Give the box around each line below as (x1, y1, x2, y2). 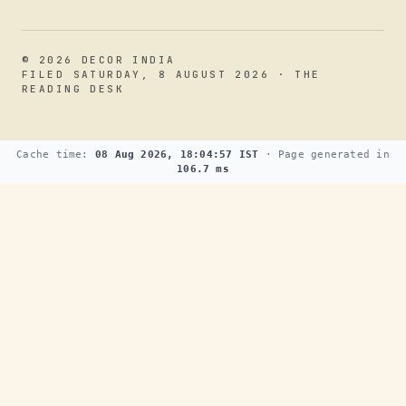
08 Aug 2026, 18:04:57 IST (94, 148, 259, 160)
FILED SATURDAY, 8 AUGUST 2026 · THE (22, 67, 321, 81)
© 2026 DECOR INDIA (22, 53, 176, 66)
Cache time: (16, 148, 95, 160)
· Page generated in (258, 148, 390, 160)
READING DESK (22, 82, 125, 95)
